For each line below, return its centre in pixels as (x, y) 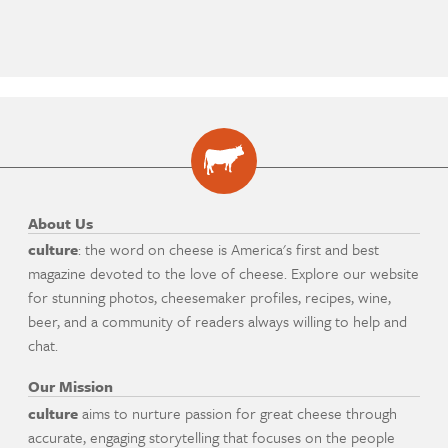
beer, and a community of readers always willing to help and (218, 321)
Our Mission (71, 386)
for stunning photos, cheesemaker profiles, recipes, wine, (210, 297)
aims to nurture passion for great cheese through (238, 412)
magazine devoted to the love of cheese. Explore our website (224, 273)
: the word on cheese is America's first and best (229, 249)
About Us (61, 223)
